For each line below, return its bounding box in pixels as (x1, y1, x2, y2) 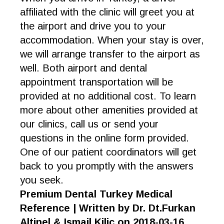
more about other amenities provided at (20, 104, 198, 115)
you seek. (20, 174, 63, 185)
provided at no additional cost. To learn (20, 90, 196, 101)
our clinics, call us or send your (20, 118, 158, 129)
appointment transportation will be (20, 76, 173, 87)
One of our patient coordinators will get (20, 146, 196, 157)
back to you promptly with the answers (20, 160, 193, 171)
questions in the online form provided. (20, 132, 189, 143)
